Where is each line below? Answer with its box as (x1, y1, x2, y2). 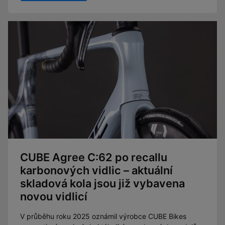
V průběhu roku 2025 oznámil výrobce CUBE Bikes (20, 211, 186, 220)
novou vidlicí (20, 189, 87, 203)
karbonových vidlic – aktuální (20, 163, 173, 177)
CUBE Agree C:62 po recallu (20, 150, 167, 164)
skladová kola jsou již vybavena (20, 176, 185, 190)
